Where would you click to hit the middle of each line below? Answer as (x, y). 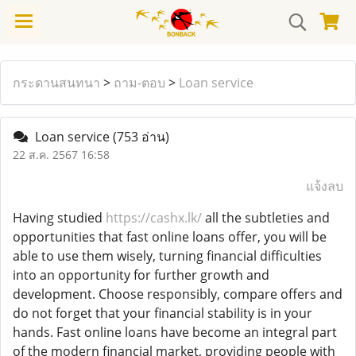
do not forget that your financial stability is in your (163, 313)
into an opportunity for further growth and (141, 275)
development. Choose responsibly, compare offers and (178, 294)
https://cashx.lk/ (154, 218)
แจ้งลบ (325, 186)
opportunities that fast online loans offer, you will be (170, 237)
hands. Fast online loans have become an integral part (175, 332)
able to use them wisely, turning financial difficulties (167, 256)
